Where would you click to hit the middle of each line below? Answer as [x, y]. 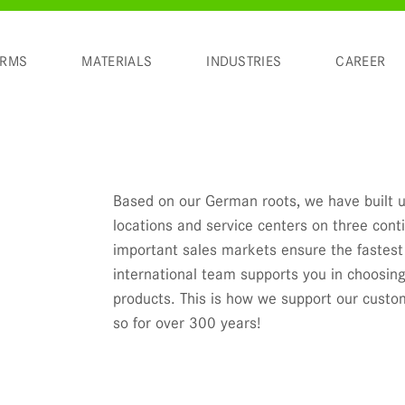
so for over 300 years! [187, 323]
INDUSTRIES [244, 61]
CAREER [361, 61]
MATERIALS [117, 61]
